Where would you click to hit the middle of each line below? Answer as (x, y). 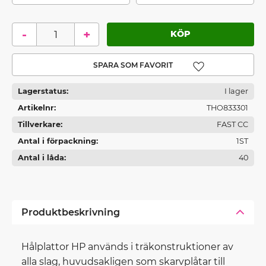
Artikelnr (36, 108)
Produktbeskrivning (71, 213)
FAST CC (232, 125)
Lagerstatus (42, 91)
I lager (236, 91)
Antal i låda (41, 158)
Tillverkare (39, 125)
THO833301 (227, 108)
